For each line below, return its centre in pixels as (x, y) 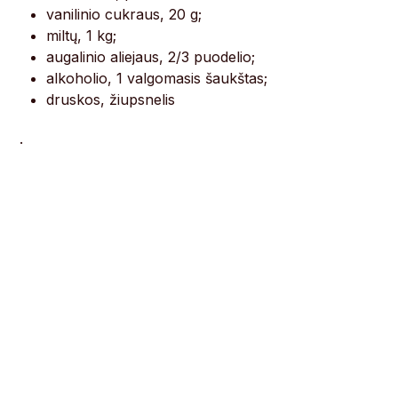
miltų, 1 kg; (82, 36)
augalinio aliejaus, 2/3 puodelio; (151, 57)
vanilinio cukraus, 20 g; (124, 15)
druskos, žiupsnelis (111, 100)
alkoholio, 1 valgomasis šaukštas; (157, 79)
